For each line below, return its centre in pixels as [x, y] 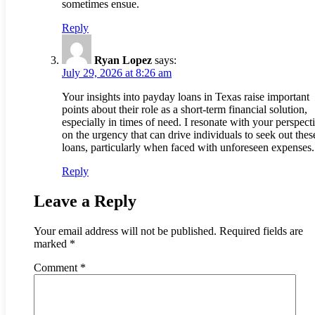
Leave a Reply [85, 201]
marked [52, 243]
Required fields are [261, 231]
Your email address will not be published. [125, 231]
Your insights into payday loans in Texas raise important [186, 96]
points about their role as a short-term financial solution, [185, 109]
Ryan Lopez [123, 60]
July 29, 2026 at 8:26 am [117, 72]
